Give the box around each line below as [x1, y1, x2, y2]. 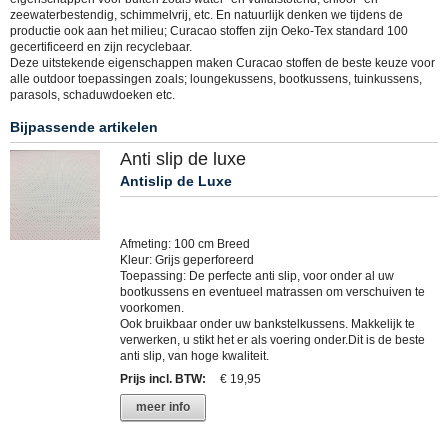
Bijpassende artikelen [10, 119, 158, 136]
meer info [136, 400, 190, 415]
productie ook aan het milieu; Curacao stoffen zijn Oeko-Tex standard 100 [10, 23, 408, 38]
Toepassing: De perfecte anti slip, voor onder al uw [120, 269, 394, 284]
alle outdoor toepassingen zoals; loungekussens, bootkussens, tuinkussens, [10, 71, 422, 86]
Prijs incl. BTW [120, 372, 202, 387]
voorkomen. [120, 301, 184, 316]
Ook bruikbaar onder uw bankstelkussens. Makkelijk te [120, 317, 415, 332]
